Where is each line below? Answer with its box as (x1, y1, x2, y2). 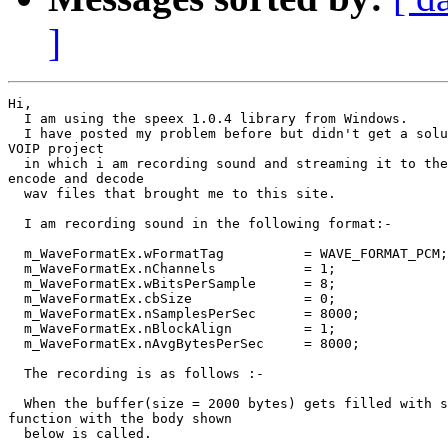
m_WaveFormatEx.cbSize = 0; (8, 291, 336, 307)
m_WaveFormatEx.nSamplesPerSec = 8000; (8, 306, 360, 322)
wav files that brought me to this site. (8, 186, 336, 202)
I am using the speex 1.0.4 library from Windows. (8, 111, 408, 127)
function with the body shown (8, 411, 232, 427)
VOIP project (8, 141, 104, 157)
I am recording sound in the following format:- (8, 216, 392, 232)
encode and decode (8, 171, 144, 187)
